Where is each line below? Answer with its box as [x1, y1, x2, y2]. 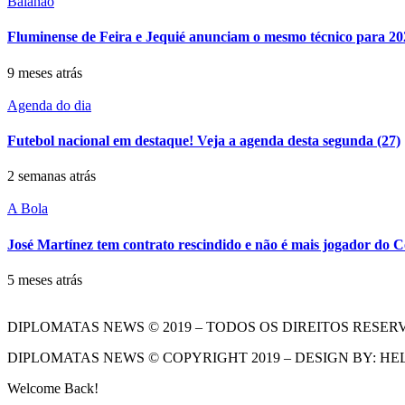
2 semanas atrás [7, 168, 96, 184]
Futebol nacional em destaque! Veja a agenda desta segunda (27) [7, 133, 400, 149]
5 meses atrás [7, 271, 82, 287]
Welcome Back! [7, 380, 99, 396]
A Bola [7, 201, 48, 217]
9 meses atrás [7, 64, 82, 80]
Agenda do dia [7, 97, 91, 113]
